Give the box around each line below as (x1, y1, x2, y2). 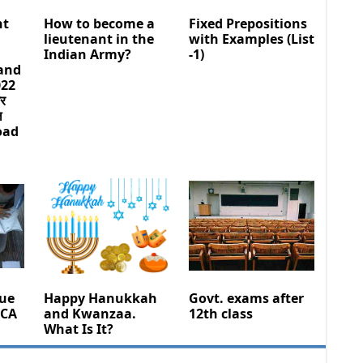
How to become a (43, 14, 155, 32)
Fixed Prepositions (188, 14, 307, 32)
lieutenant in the (43, 29, 154, 48)
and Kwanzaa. (43, 304, 136, 322)
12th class (188, 304, 253, 322)
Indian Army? (43, 45, 131, 63)
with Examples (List (188, 29, 314, 48)
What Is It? (43, 319, 113, 338)
